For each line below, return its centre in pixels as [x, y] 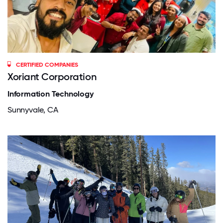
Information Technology [51, 94]
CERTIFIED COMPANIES [47, 64]
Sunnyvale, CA [33, 110]
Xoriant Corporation [52, 76]
